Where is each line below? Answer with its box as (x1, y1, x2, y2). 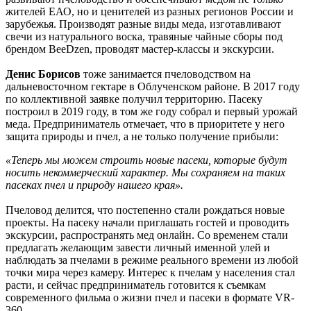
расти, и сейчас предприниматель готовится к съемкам (6, 279, 266, 292)
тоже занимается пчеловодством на (81, 68, 251, 81)
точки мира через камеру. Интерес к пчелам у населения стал (6, 267, 295, 279)
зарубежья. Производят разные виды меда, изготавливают (6, 18, 281, 31)
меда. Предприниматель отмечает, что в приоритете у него (6, 118, 285, 131)
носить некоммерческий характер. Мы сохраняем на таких (6, 167, 285, 179)
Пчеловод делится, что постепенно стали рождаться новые (6, 204, 285, 217)
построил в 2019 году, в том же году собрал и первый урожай (6, 106, 298, 118)
